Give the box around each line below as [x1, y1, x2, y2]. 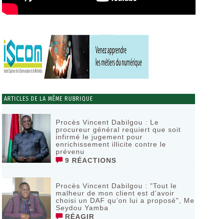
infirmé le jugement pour [55, 133, 143, 141]
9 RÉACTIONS [62, 156, 116, 164]
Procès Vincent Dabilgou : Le [55, 118, 159, 126]
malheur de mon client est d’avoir [55, 189, 175, 197]
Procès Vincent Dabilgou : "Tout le [55, 182, 177, 190]
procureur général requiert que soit [55, 126, 181, 133]
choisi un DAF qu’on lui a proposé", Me [55, 197, 195, 204]
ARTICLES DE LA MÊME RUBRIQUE [1, 95, 93, 102]
